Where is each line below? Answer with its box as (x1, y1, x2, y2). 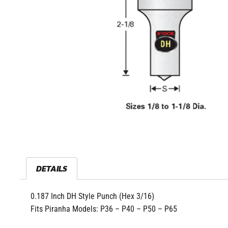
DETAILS (36, 162, 68, 175)
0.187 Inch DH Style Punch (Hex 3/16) (31, 191, 154, 202)
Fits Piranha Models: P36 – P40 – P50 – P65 (31, 204, 177, 214)
